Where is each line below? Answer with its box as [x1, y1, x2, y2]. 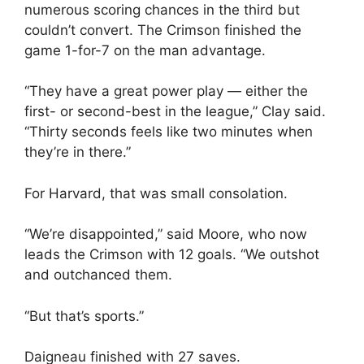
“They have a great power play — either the [24, 83, 308, 99]
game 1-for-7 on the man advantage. [24, 41, 266, 58]
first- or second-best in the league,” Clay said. [24, 103, 326, 119]
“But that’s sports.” [24, 307, 144, 324]
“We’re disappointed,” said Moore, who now [24, 226, 307, 242]
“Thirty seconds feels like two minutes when [24, 123, 313, 140]
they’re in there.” [24, 144, 131, 160]
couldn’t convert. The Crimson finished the [24, 21, 301, 38]
